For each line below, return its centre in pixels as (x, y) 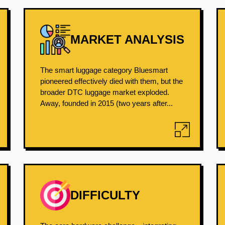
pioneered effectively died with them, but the (112, 81)
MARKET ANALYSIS (128, 39)
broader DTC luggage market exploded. (105, 92)
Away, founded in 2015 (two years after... (107, 103)
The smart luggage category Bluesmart (104, 70)
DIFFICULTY (105, 195)
